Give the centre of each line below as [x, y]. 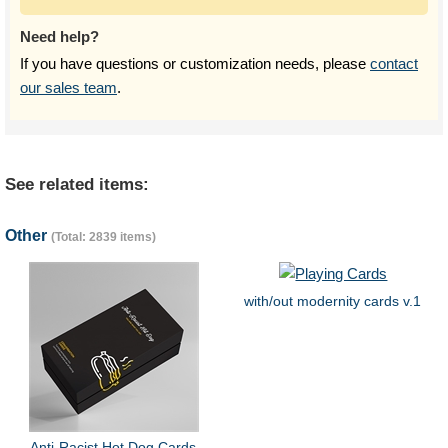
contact [394, 63]
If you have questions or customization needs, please [195, 63]
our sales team [68, 87]
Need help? [59, 36]
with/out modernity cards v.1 [332, 301]
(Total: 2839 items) [103, 237]
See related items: [77, 184]
